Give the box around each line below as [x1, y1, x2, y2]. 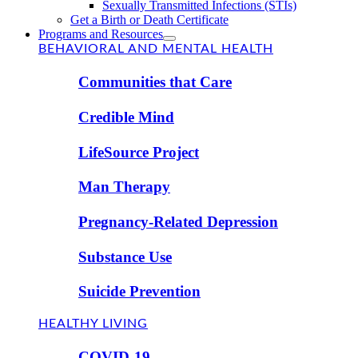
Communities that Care [78, 74, 232, 91]
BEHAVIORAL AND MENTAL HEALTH [38, 42, 273, 56]
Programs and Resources [38, 27, 163, 42]
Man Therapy [78, 178, 170, 196]
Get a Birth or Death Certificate [70, 13, 229, 27]
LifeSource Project [78, 143, 199, 161]
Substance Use [78, 248, 172, 265]
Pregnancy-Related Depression [78, 213, 278, 230]
